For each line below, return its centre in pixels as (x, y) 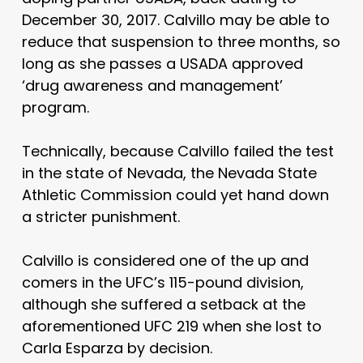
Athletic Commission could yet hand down (175, 194)
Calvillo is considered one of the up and (165, 260)
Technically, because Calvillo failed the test (177, 151)
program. (55, 107)
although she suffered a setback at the (163, 304)
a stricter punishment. (100, 216)
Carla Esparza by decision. (117, 348)
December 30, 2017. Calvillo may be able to (175, 19)
